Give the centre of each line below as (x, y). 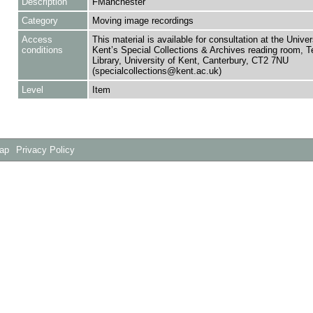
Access (37, 39)
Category (39, 21)
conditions (42, 50)
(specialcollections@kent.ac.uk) (156, 71)
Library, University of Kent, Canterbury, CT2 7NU (190, 60)
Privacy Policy (46, 150)
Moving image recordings (143, 21)
